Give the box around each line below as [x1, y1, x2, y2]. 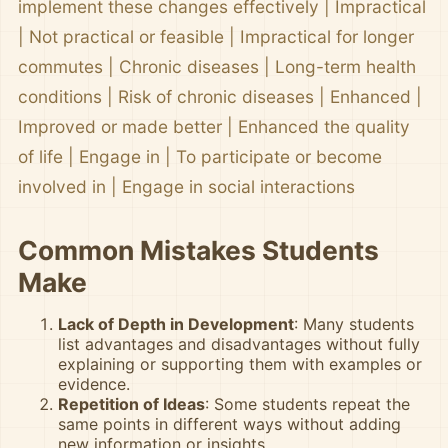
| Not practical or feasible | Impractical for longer [18, 25, 414, 47]
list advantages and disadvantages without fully [58, 333, 420, 354]
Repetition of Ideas [58, 393, 205, 414]
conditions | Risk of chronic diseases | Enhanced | [18, 85, 422, 107]
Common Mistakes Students [18, 233, 379, 266]
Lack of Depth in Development [58, 313, 294, 334]
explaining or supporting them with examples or [58, 353, 422, 374]
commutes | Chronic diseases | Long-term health [18, 55, 416, 77]
